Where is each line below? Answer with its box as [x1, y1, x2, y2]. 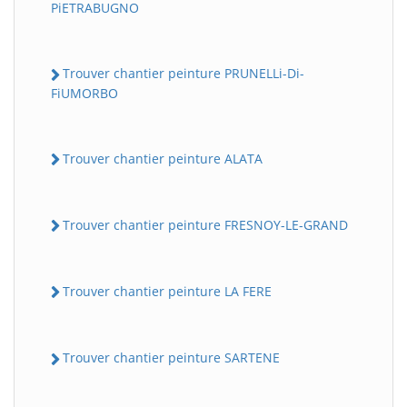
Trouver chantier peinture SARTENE [63, 349, 280, 367]
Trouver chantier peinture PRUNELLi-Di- [63, 65, 304, 83]
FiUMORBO [51, 84, 118, 102]
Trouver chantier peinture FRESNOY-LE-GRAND [63, 215, 348, 233]
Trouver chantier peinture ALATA [63, 149, 263, 167]
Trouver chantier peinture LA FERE [63, 283, 272, 301]
